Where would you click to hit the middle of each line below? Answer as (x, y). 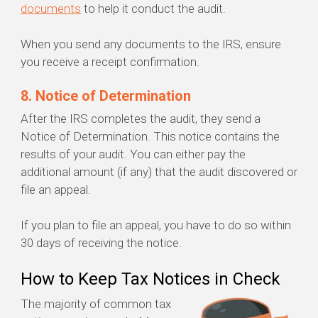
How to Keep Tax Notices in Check (155, 279)
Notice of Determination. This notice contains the (150, 137)
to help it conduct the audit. (153, 9)
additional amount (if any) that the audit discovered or (159, 172)
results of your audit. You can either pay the (133, 154)
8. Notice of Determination (108, 96)
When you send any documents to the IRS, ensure (151, 44)
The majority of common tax (96, 304)
